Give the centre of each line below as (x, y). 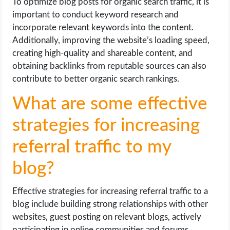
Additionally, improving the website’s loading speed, (111, 41)
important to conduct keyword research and (96, 15)
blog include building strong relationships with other (110, 204)
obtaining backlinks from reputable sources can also (110, 66)
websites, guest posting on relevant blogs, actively (107, 217)
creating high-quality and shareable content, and (103, 53)
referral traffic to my (92, 147)
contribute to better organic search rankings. (96, 79)
